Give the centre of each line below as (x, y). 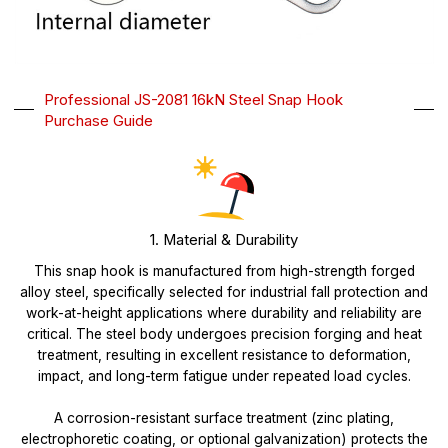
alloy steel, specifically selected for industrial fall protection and (224, 291)
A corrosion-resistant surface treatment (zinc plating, (224, 417)
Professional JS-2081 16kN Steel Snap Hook (194, 99)
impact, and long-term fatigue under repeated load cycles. (224, 375)
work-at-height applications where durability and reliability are (224, 312)
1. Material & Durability (224, 239)
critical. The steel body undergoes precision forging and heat (224, 333)
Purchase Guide (99, 120)
